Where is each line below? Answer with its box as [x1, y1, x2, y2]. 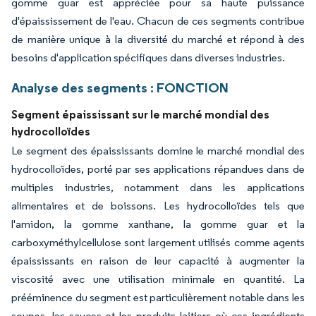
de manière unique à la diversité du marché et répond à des [11, 32, 305, 46]
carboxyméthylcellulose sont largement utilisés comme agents [11, 235, 305, 249]
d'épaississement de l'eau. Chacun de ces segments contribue [11, 13, 305, 28]
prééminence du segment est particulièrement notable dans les [11, 290, 305, 304]
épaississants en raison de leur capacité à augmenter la [11, 253, 305, 267]
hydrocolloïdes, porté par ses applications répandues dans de [11, 162, 305, 176]
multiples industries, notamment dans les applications [11, 180, 305, 194]
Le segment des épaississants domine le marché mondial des [11, 143, 305, 157]
